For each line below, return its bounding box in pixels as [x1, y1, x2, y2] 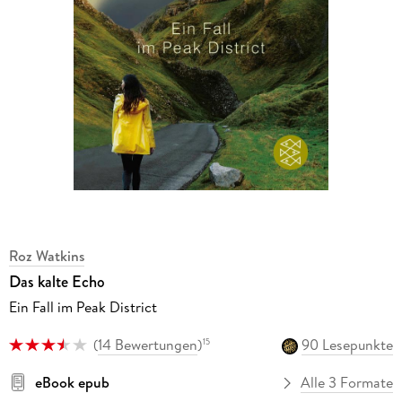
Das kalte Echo [8, 269, 105, 293]
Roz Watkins [8, 245, 84, 266]
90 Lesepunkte [301, 335, 394, 355]
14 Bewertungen [97, 335, 197, 355]
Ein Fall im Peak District [8, 296, 157, 317]
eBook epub [34, 372, 109, 393]
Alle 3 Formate [301, 372, 394, 393]
